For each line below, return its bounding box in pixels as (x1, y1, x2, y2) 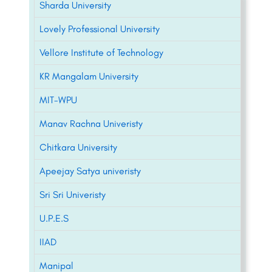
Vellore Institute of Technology (39, 47, 163, 59)
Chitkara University (39, 141, 117, 154)
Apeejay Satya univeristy (39, 165, 141, 177)
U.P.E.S (39, 212, 69, 225)
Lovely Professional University (39, 23, 160, 35)
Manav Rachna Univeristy (39, 118, 143, 130)
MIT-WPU (39, 94, 77, 106)
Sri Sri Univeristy (39, 189, 106, 201)
